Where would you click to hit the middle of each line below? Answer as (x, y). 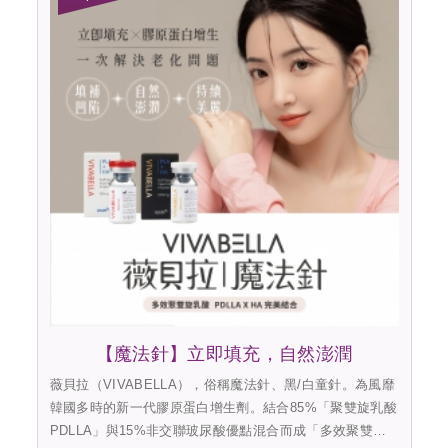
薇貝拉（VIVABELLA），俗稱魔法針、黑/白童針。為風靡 (222, 384)
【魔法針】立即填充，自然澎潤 (224, 353)
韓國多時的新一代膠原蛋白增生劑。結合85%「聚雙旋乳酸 (223, 407)
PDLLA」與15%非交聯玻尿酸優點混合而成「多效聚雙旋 (218, 430)
